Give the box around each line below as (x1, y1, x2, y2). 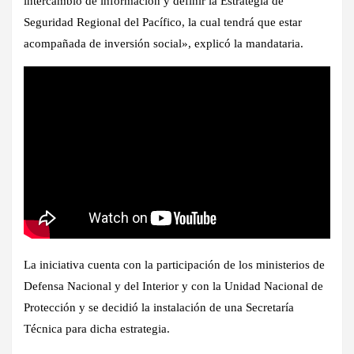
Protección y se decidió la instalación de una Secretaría (24, 301, 294, 314)
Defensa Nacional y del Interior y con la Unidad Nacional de (24, 280, 323, 293)
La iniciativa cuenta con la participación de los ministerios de (24, 258, 325, 272)
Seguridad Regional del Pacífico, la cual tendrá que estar (24, 15, 302, 28)
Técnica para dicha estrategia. (24, 322, 170, 336)
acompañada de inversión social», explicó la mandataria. (24, 36, 303, 50)
